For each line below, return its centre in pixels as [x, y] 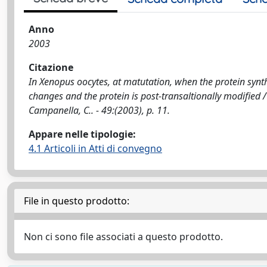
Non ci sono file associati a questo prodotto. [123, 237]
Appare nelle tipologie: [82, 134]
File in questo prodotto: [77, 201]
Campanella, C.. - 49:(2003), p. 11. [99, 110]
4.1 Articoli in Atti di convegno [95, 148]
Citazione [51, 67]
